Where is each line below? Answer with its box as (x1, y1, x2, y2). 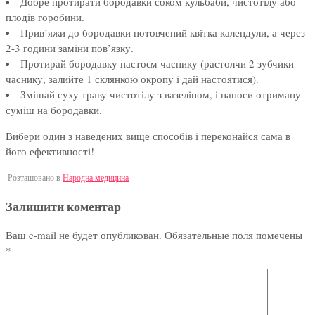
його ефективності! (6, 144, 94, 159)
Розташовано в (8, 172, 63, 184)
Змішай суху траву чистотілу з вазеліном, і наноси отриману (20, 87, 301, 102)
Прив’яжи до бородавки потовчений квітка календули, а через (20, 25, 305, 40)
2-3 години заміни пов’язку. (6, 41, 134, 56)
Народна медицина (63, 172, 129, 184)
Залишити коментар (6, 196, 121, 215)
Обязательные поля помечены (162, 228, 302, 243)
